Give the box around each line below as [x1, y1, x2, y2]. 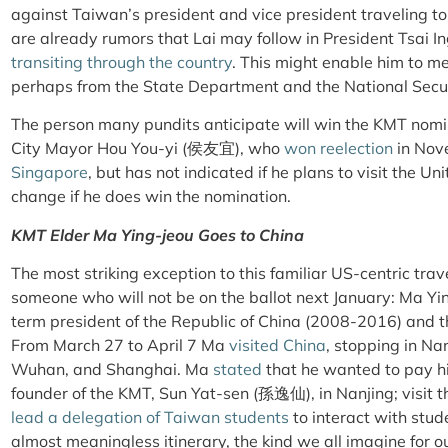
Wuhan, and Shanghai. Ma [11, 358, 213, 379]
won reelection [284, 138, 393, 159]
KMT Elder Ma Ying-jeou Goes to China [11, 224, 304, 245]
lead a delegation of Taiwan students [11, 406, 289, 427]
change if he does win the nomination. [11, 186, 291, 207]
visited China [229, 334, 326, 355]
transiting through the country [11, 51, 232, 72]
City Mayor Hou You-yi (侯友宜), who [11, 138, 284, 159]
